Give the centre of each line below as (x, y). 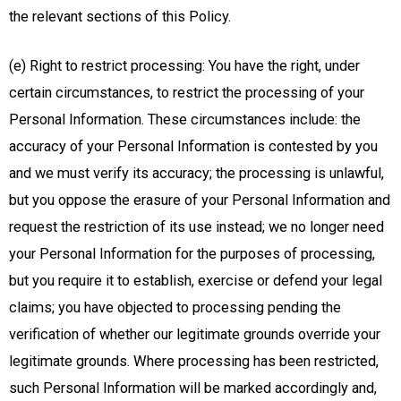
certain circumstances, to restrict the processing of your (187, 92)
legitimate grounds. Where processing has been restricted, (194, 361)
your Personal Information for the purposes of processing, (192, 253)
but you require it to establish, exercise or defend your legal (196, 280)
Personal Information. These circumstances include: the (185, 119)
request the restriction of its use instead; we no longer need (196, 226)
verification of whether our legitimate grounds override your (195, 334)
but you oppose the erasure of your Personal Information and (200, 200)
